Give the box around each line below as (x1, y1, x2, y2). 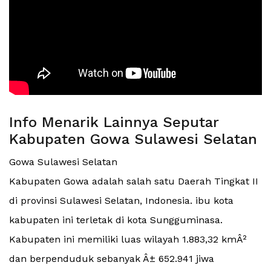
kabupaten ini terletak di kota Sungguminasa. (9, 214, 223, 226)
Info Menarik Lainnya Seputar (9, 114, 218, 131)
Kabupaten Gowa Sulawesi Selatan (9, 131, 257, 148)
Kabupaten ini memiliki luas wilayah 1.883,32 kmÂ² (9, 233, 247, 246)
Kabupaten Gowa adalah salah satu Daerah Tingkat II (9, 175, 258, 188)
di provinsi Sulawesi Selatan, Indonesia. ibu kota (9, 195, 233, 207)
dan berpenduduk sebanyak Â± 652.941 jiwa (9, 253, 214, 265)
